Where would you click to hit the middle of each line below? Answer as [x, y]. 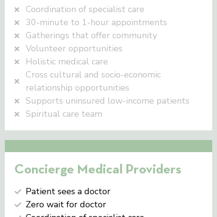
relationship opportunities [77, 88]
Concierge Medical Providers [98, 169]
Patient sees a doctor [68, 191]
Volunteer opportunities [74, 48]
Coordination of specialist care [85, 9]
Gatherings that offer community [91, 35]
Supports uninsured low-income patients [107, 101]
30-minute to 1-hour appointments [96, 22]
